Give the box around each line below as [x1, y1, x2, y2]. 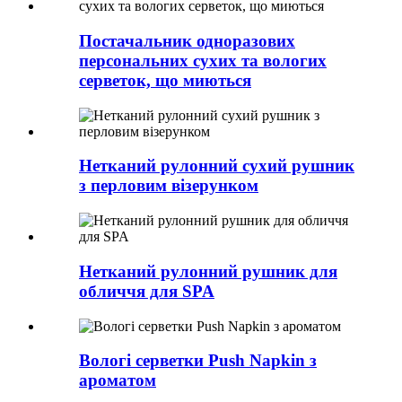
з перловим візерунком [79, 176, 258, 196]
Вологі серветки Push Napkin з [79, 351, 317, 371]
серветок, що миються [79, 71, 251, 90]
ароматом [79, 371, 156, 390]
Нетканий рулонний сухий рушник [79, 156, 354, 176]
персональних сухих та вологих [79, 51, 327, 70]
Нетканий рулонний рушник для [79, 261, 337, 281]
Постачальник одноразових [79, 31, 295, 50]
